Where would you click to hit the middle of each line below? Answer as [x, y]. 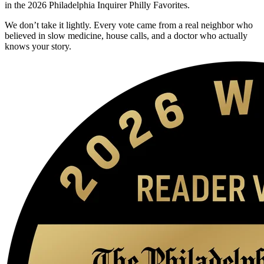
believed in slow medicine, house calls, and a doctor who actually [126, 35]
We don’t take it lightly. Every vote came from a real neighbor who [129, 25]
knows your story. [38, 46]
